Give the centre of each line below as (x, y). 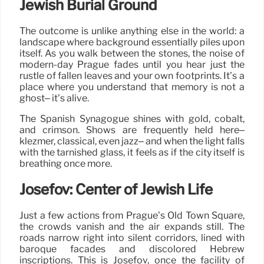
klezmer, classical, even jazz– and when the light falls (132, 141)
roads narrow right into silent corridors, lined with (132, 237)
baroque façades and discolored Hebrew (132, 249)
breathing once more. (66, 164)
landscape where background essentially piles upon (132, 42)
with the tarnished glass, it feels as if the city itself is (132, 153)
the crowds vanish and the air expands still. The (132, 226)
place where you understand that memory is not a (132, 87)
